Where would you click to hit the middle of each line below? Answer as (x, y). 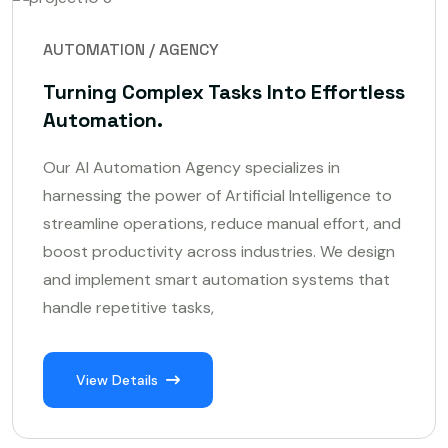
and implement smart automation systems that (216, 279)
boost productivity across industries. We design (219, 251)
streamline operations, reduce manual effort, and (222, 223)
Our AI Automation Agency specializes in (191, 167)
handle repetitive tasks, (128, 307)
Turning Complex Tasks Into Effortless (224, 91)
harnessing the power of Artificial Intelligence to (217, 195)
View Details (117, 379)
